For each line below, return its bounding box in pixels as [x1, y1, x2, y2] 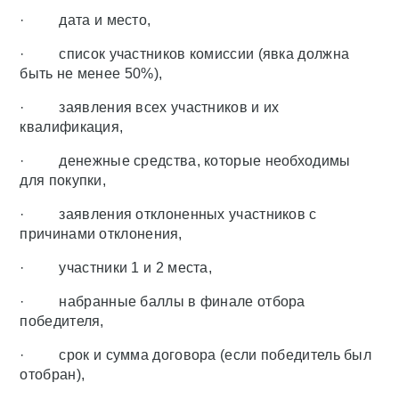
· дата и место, [20, 12, 151, 28]
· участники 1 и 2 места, [20, 260, 213, 276]
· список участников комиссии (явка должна [20, 46, 350, 62]
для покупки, [20, 173, 107, 189]
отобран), [20, 367, 85, 383]
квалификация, [20, 119, 124, 135]
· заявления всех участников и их [20, 100, 280, 116]
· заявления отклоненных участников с [20, 207, 317, 223]
